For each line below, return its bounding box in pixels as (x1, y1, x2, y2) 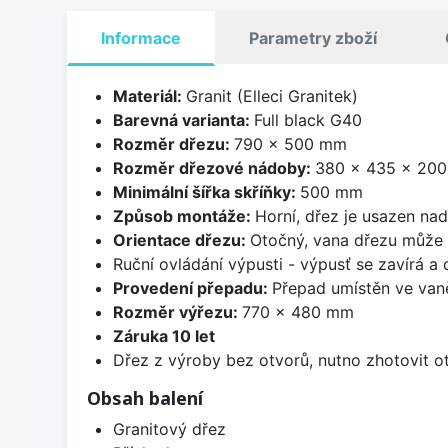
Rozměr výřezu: (112, 301, 242, 322)
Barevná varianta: (112, 109, 254, 130)
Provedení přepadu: (112, 277, 272, 298)
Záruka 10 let (112, 325, 215, 346)
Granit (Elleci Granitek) (185, 85, 358, 106)
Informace (101, 28, 181, 49)
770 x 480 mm (241, 301, 354, 322)
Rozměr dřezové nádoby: (112, 157, 315, 178)
